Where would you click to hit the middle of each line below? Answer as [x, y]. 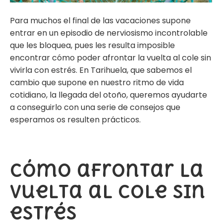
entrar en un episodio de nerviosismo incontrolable [109, 33]
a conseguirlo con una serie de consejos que [95, 108]
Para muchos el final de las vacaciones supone [100, 21]
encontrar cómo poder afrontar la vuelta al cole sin [111, 58]
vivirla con [30, 70]
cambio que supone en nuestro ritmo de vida [97, 83]
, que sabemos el [159, 70]
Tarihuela [109, 70]
